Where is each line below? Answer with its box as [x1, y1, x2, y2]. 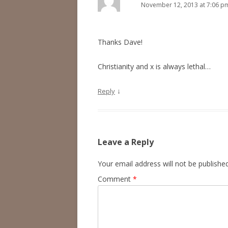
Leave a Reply [98, 136, 154, 148]
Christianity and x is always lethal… [98, 62, 211, 71]
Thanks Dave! [98, 37, 142, 47]
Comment [98, 174, 133, 184]
